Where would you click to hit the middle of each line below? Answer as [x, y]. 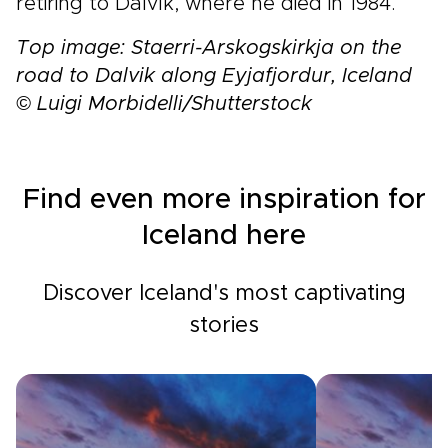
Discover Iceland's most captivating [224, 294]
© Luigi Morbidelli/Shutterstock [164, 104]
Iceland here [224, 236]
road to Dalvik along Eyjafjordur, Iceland [214, 76]
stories [224, 326]
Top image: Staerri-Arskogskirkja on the [208, 48]
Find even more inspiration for [224, 200]
